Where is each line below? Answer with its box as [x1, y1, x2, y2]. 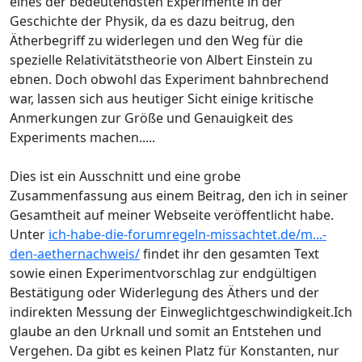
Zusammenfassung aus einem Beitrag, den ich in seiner [10, 187, 348, 205]
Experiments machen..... [10, 128, 155, 147]
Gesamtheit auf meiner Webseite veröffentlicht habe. [10, 206, 334, 225]
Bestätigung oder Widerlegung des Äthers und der [10, 284, 319, 302]
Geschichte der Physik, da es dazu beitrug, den [10, 12, 295, 31]
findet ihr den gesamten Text [140, 245, 319, 263]
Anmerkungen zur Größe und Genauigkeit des [10, 109, 293, 128]
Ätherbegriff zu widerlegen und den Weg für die [10, 32, 303, 50]
